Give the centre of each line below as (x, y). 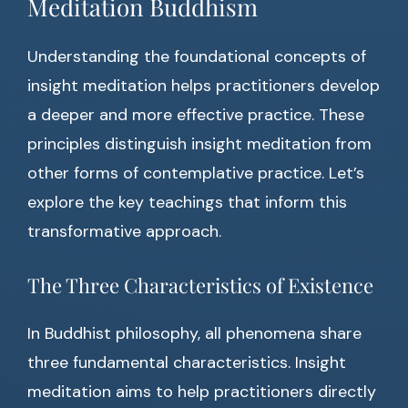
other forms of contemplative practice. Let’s (196, 173)
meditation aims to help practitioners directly (202, 392)
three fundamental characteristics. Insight (187, 363)
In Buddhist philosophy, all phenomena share (194, 334)
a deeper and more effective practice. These (196, 115)
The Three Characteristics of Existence (200, 286)
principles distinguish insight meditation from (199, 144)
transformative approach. (124, 232)
